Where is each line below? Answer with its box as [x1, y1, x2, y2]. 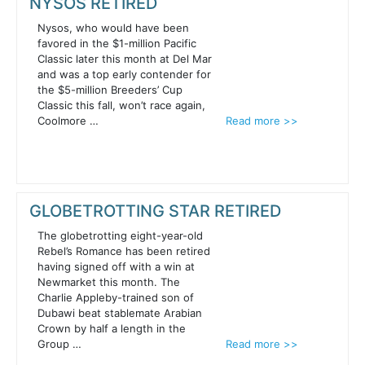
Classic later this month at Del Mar [37, 52, 212, 66]
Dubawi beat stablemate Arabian [37, 306, 202, 320]
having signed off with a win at [37, 260, 195, 274]
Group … [37, 337, 81, 351]
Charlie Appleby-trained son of [37, 291, 194, 305]
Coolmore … [37, 114, 99, 128]
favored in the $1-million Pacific [37, 37, 196, 51]
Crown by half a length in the [37, 322, 186, 336]
